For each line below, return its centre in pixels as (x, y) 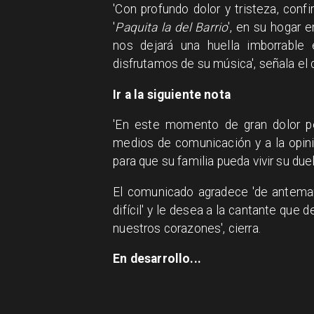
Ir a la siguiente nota (172, 94)
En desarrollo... (157, 259)
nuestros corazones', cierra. (187, 228)
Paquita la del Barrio (172, 28)
